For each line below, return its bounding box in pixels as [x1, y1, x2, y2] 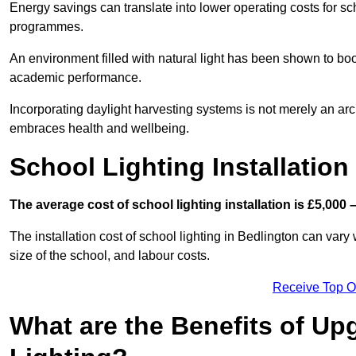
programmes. [10, 19, 83, 33]
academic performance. [10, 70, 141, 84]
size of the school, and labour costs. [10, 248, 210, 262]
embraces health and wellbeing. [10, 121, 189, 135]
